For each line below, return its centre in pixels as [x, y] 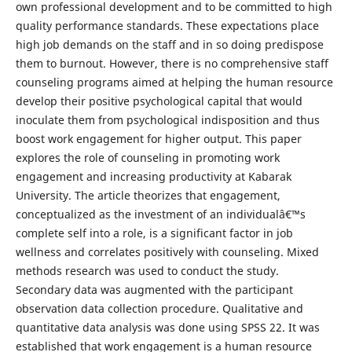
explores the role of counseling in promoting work [147, 158]
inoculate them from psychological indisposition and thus [167, 120]
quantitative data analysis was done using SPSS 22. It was [167, 327]
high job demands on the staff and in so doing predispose [169, 44]
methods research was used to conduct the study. [147, 271]
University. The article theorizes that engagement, [148, 195]
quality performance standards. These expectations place [167, 26]
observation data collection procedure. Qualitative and [159, 308]
